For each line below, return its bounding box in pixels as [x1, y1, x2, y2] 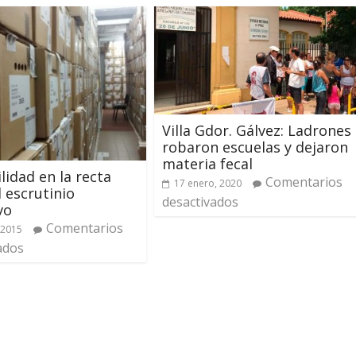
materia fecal [162, 154, 253, 174]
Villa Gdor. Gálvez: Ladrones [162, 121, 351, 141]
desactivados [162, 193, 238, 211]
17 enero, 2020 [174, 176, 242, 191]
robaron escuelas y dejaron [162, 137, 348, 157]
